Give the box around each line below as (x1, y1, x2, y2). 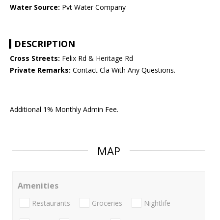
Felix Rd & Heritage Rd (60, 54, 133, 63)
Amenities (18, 180, 58, 192)
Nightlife (144, 198, 170, 208)
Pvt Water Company (60, 2, 126, 12)
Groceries (92, 198, 122, 208)
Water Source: (10, 2, 60, 12)
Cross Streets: (10, 54, 60, 63)
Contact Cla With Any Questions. (71, 65, 175, 75)
